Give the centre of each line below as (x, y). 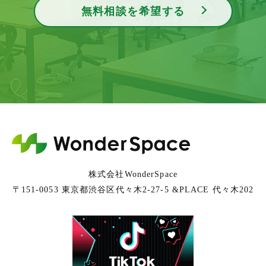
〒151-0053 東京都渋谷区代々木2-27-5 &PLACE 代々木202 (133, 190)
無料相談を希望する (133, 11)
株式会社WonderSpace (133, 175)
